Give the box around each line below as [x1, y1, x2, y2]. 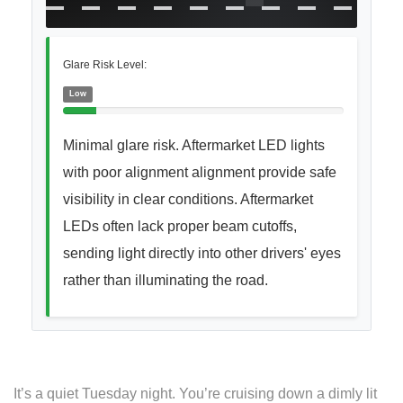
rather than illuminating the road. [63, 273, 268, 289]
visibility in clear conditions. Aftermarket [63, 192, 313, 208]
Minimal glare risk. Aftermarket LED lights [63, 138, 325, 154]
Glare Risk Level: [63, 58, 147, 72]
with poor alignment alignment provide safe [63, 165, 336, 181]
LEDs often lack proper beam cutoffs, [63, 219, 297, 235]
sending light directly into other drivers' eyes [63, 246, 341, 262]
